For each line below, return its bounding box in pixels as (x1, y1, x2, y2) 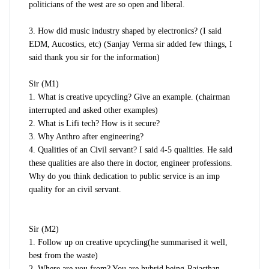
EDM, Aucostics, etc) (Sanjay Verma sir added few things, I (29, 39, 232, 49)
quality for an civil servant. (29, 184, 121, 194)
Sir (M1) (29, 79, 59, 88)
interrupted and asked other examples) (29, 105, 158, 115)
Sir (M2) (29, 224, 59, 234)
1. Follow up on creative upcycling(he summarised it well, (29, 237, 228, 247)
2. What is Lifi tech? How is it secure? (29, 118, 160, 128)
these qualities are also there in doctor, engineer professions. (29, 158, 232, 168)
